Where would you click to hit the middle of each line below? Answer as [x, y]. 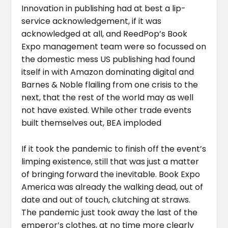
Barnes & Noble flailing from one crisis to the [110, 84]
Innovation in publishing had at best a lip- [104, 8]
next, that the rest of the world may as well [108, 97]
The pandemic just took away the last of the [110, 212]
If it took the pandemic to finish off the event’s [114, 149]
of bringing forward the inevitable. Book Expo [111, 174]
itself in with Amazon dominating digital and [108, 72]
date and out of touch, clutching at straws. [106, 199]
